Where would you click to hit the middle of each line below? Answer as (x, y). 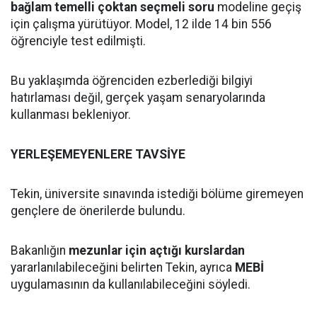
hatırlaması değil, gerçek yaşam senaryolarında (138, 98)
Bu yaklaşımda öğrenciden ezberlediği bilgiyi (132, 81)
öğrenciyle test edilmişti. (78, 41)
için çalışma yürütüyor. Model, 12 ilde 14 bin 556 (141, 24)
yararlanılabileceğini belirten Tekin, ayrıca (123, 267)
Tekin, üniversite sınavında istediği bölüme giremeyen (157, 194)
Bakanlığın (40, 250)
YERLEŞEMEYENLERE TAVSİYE (98, 154)
